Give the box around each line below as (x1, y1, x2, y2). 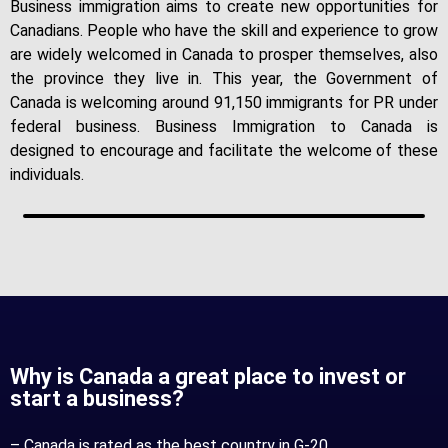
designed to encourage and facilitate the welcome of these (10, 141, 438, 161)
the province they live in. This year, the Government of (10, 69, 438, 89)
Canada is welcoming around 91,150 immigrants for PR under (10, 93, 438, 113)
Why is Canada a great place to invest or (10, 363, 406, 389)
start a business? (10, 385, 184, 411)
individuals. (10, 165, 84, 185)
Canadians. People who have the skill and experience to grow (10, 21, 438, 41)
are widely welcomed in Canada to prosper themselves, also (10, 45, 438, 65)
